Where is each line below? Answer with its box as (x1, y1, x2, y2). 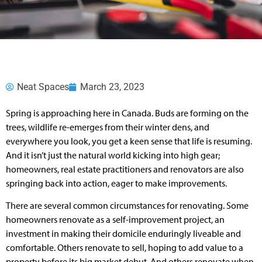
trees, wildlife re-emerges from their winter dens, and (6, 121, 209, 133)
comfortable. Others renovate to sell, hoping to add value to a (6, 242, 243, 254)
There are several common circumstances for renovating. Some (6, 199, 249, 212)
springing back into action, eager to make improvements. (6, 177, 227, 189)
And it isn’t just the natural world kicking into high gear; (6, 149, 220, 161)
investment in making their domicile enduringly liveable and (6, 227, 241, 240)
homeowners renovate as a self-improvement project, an (6, 213, 225, 226)
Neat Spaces (17, 81, 69, 92)
